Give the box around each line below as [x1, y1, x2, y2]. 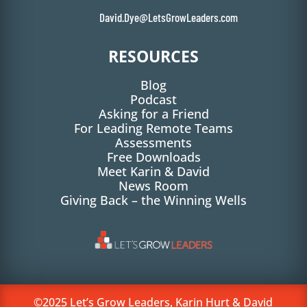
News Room [119, 177, 188, 194]
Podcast [130, 90, 177, 108]
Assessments [115, 134, 192, 151]
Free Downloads [106, 148, 201, 165]
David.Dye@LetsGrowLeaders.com [99, 10, 238, 24]
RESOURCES [108, 45, 199, 67]
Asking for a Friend [98, 105, 209, 122]
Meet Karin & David [97, 162, 210, 180]
